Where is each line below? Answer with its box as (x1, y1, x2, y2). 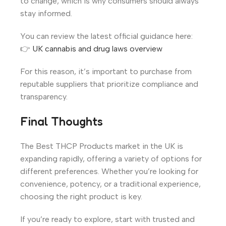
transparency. (20, 91, 68, 101)
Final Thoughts (20, 114, 103, 129)
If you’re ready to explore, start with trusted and (20, 214, 195, 224)
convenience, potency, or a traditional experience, (20, 179, 201, 189)
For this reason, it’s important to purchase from (20, 66, 192, 76)
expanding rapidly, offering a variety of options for (20, 153, 202, 163)
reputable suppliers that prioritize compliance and (20, 79, 198, 89)
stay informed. (20, 8, 72, 18)
